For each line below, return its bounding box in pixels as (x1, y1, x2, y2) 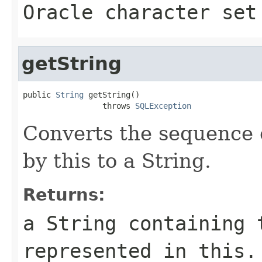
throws (23, 101, 135, 111)
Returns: (23, 184, 105, 205)
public (23, 89, 56, 99)
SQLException (135, 101, 191, 111)
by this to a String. (23, 149, 211, 173)
